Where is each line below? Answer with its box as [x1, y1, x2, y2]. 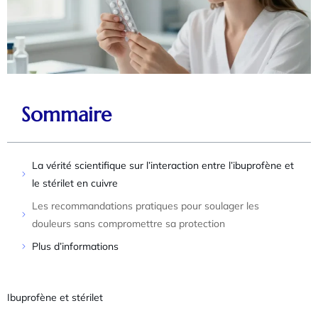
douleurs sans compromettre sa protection [32, 216, 225, 230]
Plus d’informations [32, 239, 119, 253]
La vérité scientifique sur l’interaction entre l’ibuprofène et [32, 158, 294, 172]
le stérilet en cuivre [32, 176, 118, 190]
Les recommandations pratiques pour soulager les [32, 199, 259, 212]
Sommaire [21, 102, 111, 127]
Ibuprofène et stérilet [7, 290, 103, 304]
